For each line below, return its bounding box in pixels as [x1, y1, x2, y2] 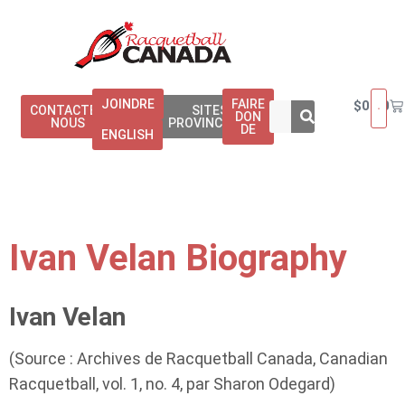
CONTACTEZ [30, 102, 105, 118]
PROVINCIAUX [168, 115, 251, 130]
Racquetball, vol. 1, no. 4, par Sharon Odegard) [9, 373, 335, 393]
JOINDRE [100, 96, 155, 111]
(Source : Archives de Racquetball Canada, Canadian [9, 348, 388, 368]
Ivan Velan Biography [9, 236, 347, 279]
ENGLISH [100, 127, 154, 142]
